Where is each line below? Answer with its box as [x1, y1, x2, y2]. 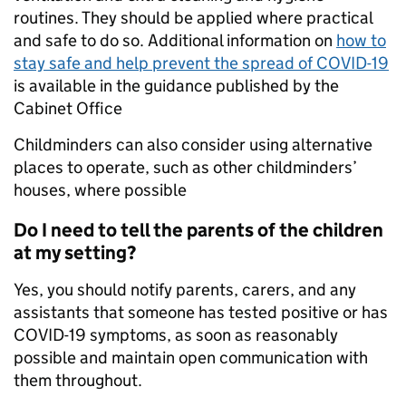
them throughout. [14, 370, 142, 391]
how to [336, 30, 386, 52]
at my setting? [14, 241, 136, 266]
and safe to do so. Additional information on [14, 30, 336, 52]
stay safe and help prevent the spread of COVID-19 [14, 53, 389, 74]
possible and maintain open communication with [14, 347, 368, 369]
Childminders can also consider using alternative [14, 134, 372, 156]
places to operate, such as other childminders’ [14, 157, 357, 179]
